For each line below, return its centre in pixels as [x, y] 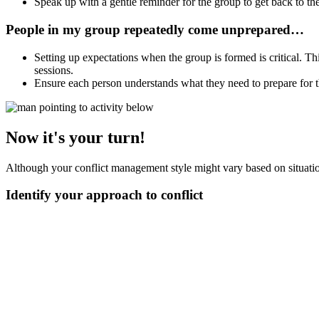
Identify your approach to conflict [104, 195]
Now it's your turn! [75, 137]
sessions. [54, 70]
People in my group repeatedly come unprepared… [155, 30]
